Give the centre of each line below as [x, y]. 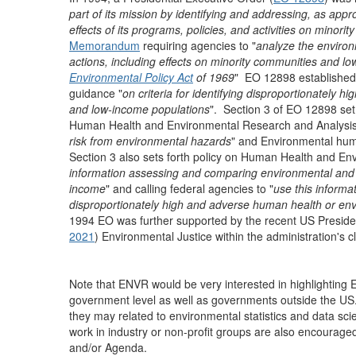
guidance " [96, 93]
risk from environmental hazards [150, 141]
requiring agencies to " [198, 45]
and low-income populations [139, 109]
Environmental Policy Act [131, 77]
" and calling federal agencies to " [190, 188]
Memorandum [104, 45]
